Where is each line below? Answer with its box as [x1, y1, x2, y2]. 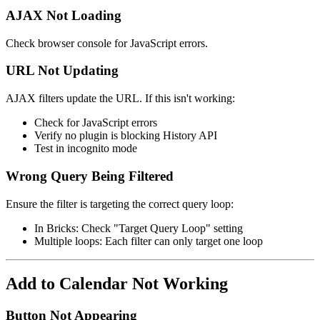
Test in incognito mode [34, 142, 137, 155]
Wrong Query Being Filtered [6, 168, 174, 184]
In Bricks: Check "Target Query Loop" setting [34, 221, 243, 234]
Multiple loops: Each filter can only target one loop [34, 234, 263, 247]
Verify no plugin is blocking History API [34, 129, 217, 142]
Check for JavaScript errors [34, 116, 157, 129]
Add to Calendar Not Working [6, 274, 228, 294]
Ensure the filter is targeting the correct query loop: [6, 197, 234, 210]
